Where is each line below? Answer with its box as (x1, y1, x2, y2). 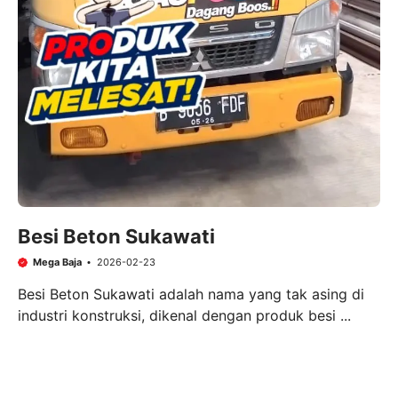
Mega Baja (32, 256, 82, 269)
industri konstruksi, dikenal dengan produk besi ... (18, 306, 351, 324)
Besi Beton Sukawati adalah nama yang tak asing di (18, 284, 364, 303)
